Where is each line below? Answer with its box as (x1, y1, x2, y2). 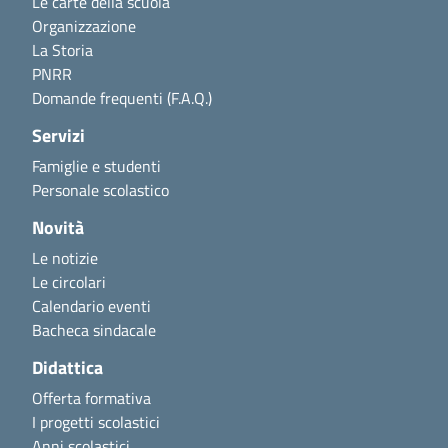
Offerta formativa (32, 385, 151, 410)
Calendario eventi (32, 293, 151, 318)
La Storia (32, 37, 93, 62)
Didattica (32, 353, 103, 381)
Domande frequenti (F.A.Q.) (32, 85, 212, 110)
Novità (32, 213, 84, 241)
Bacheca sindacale (32, 317, 156, 342)
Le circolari (32, 269, 106, 294)
